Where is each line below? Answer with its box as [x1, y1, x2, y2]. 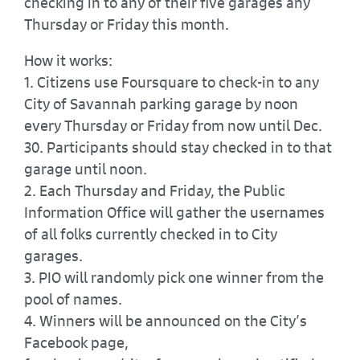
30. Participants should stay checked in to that [23, 137, 332, 157]
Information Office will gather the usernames [23, 202, 325, 222]
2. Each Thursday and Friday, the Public [23, 180, 285, 200]
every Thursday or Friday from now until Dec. [23, 115, 322, 135]
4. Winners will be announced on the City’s [23, 310, 307, 330]
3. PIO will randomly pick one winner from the [23, 267, 324, 287]
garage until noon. [23, 158, 147, 178]
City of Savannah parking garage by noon [23, 93, 298, 113]
